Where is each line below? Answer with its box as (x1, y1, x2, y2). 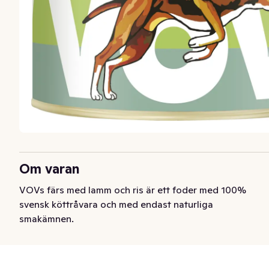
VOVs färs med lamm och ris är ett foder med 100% (19, 184, 246, 196)
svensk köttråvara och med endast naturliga (19, 198, 213, 211)
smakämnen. (19, 213, 74, 225)
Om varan (19, 160, 80, 178)
